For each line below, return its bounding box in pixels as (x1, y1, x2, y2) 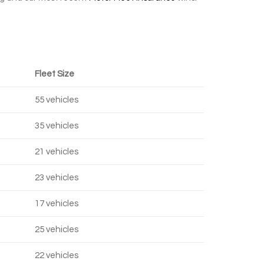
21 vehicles (35, 147, 78, 156)
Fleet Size (35, 70, 74, 78)
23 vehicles (35, 173, 78, 182)
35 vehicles (35, 121, 78, 130)
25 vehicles (35, 225, 78, 234)
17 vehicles (35, 199, 78, 208)
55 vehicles (35, 95, 78, 104)
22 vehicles (35, 251, 78, 260)
